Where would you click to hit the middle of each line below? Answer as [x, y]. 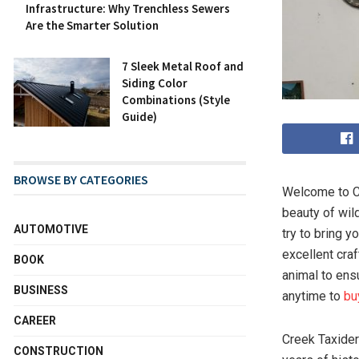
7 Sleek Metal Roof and [183, 66]
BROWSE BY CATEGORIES [81, 179]
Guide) [139, 117]
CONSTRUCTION [58, 351]
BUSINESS [41, 290]
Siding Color [155, 83]
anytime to [313, 296]
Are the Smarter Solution [92, 25]
